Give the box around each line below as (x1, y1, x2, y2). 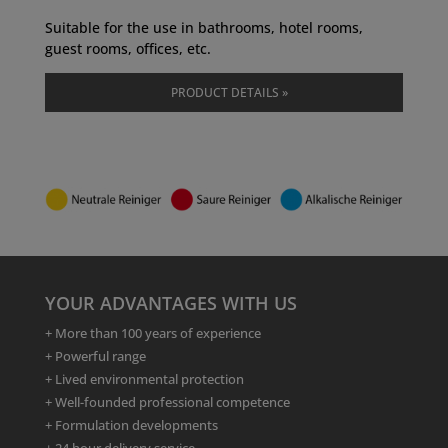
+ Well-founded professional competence (44, 393, 290, 412)
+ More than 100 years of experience (44, 324, 261, 343)
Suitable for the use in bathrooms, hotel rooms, (44, 18, 363, 38)
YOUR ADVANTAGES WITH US (44, 291, 297, 316)
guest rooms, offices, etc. (44, 39, 211, 59)
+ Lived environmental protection (44, 370, 244, 389)
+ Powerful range (44, 347, 146, 366)
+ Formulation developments (44, 416, 218, 435)
